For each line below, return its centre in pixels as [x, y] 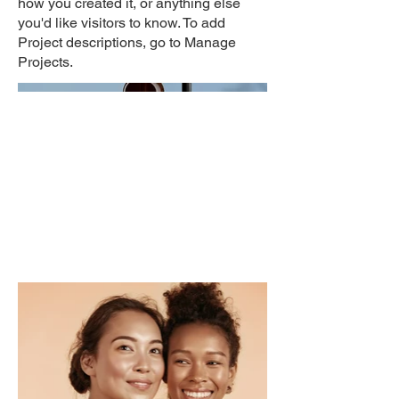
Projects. [45, 62]
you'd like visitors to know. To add [122, 23]
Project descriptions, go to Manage [127, 42]
